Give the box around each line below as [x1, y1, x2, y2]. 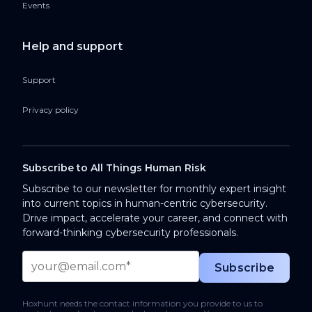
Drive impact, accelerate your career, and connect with [22, 212, 288, 225]
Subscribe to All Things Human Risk [22, 162, 206, 175]
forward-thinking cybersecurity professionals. [22, 226, 238, 240]
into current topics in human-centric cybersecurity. [22, 197, 267, 210]
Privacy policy [22, 104, 79, 116]
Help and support [22, 40, 123, 54]
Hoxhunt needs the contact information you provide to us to [22, 298, 263, 309]
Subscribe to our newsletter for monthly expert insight [22, 182, 286, 196]
